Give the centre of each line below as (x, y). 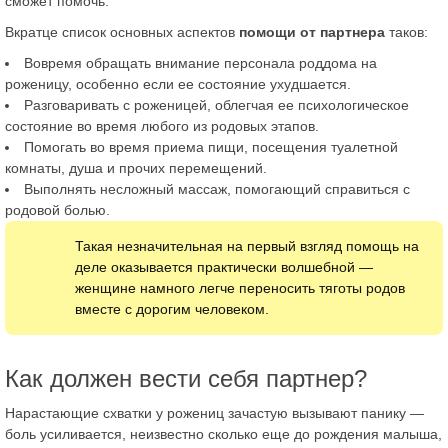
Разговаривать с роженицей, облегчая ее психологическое (216, 104)
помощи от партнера (312, 31)
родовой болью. (57, 209)
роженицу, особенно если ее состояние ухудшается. (178, 83)
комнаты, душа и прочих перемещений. (136, 167)
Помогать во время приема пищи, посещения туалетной (211, 146)
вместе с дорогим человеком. (172, 308)
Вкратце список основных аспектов (122, 31)
